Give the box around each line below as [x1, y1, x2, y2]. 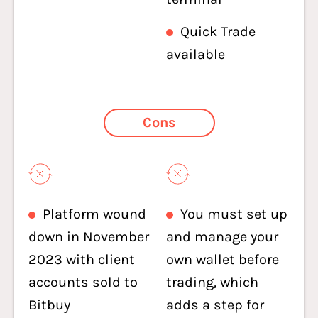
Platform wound [43, 206, 146, 222]
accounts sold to [28, 274, 138, 290]
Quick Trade [180, 23, 256, 40]
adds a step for [166, 297, 264, 313]
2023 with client [28, 251, 135, 268]
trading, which [166, 274, 258, 290]
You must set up [180, 206, 287, 222]
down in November [28, 229, 149, 245]
